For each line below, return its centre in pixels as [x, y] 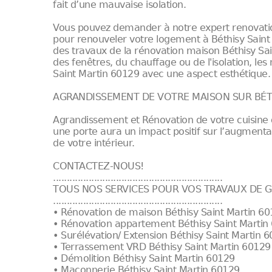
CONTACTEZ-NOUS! [98, 166]
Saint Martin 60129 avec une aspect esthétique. [162, 74]
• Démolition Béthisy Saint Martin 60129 [144, 258]
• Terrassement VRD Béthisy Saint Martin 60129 [162, 247]
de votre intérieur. [94, 143]
